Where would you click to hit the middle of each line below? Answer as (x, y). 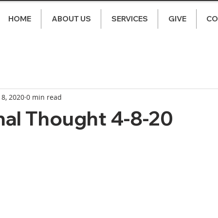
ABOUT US (71, 19)
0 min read (44, 97)
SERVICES (129, 19)
